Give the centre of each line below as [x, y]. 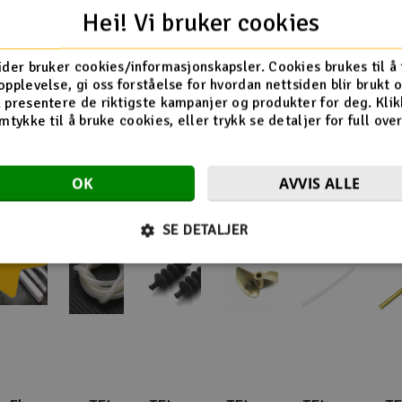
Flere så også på [201, 104]
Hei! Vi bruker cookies [201, 22]
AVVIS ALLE [319, 183]
